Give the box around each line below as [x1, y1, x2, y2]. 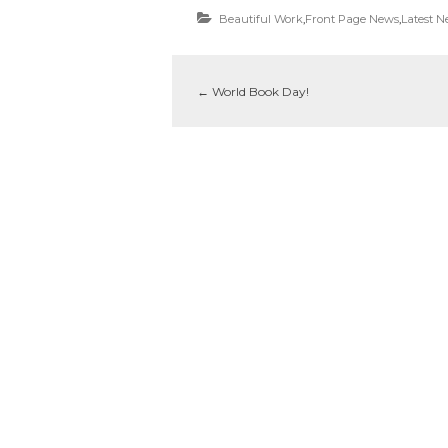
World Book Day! [209, 84, 309, 100]
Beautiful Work [219, 12, 303, 27]
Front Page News [305, 12, 399, 27]
